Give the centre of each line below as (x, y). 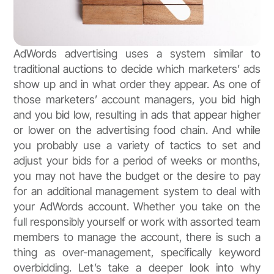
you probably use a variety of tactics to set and (137, 146)
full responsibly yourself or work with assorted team (137, 222)
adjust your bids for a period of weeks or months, (137, 161)
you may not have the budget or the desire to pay (137, 176)
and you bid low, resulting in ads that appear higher (137, 115)
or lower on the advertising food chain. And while (137, 130)
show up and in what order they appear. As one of (137, 84)
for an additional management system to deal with (137, 191)
